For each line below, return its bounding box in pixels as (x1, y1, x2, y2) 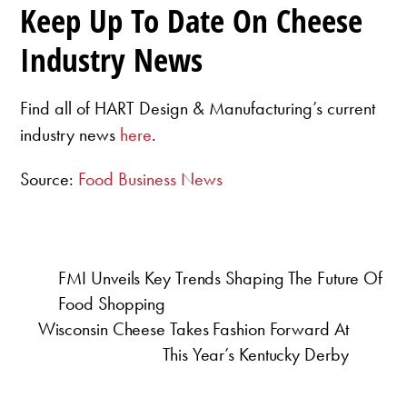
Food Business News (78, 166, 223, 191)
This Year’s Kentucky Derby (163, 342, 349, 366)
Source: (20, 166, 79, 191)
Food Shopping (58, 291, 166, 315)
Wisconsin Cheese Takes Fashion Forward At (37, 316, 349, 341)
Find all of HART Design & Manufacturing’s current (20, 95, 376, 120)
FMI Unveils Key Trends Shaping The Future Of (58, 265, 383, 290)
